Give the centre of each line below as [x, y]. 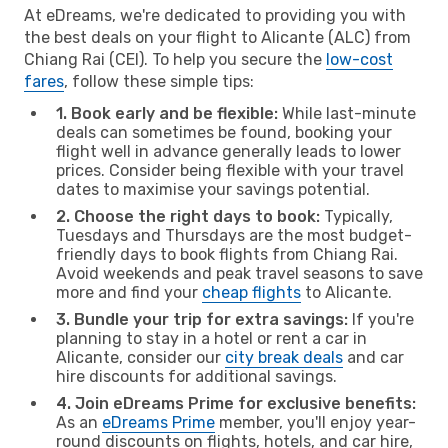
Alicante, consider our [140, 357]
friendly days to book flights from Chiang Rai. [227, 254]
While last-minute [347, 113]
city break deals [284, 357]
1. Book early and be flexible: [167, 113]
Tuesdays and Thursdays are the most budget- [234, 235]
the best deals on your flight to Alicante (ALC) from [217, 37]
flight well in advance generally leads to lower [228, 151]
